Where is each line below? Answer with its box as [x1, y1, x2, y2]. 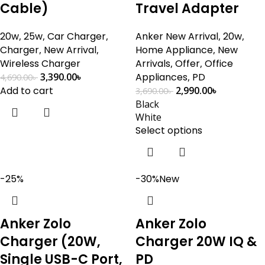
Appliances [135, 70, 188, 84]
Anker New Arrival [135, 30, 218, 43]
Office [205, 57, 233, 70]
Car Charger [47, 30, 106, 43]
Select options [135, 124, 202, 137]
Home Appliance [135, 43, 213, 57]
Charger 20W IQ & [135, 232, 257, 251]
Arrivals [135, 57, 170, 70]
